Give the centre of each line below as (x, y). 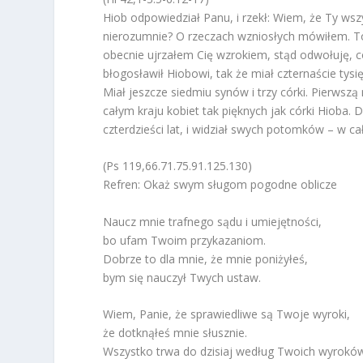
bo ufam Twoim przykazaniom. (185, 240)
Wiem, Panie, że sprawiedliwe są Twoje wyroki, (227, 314)
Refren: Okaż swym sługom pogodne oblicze (220, 185)
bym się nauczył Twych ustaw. (182, 277)
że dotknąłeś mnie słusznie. (175, 333)
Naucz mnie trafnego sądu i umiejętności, (213, 221)
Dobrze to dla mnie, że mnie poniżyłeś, (206, 258)
